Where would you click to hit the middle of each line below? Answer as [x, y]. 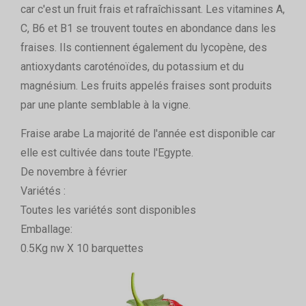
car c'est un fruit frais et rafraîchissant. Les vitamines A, [153, 9]
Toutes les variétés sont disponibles [108, 210]
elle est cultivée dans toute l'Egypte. [107, 152]
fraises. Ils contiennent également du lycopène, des [144, 47]
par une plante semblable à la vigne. [106, 105]
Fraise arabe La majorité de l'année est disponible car [148, 133]
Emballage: [46, 229]
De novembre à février [74, 171]
